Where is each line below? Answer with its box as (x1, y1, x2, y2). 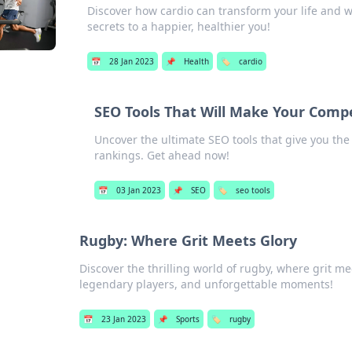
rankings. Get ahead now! (93, 148, 229, 163)
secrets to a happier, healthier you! (86, 19, 270, 34)
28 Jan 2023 (108, 56, 154, 67)
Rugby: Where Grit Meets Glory (79, 231, 298, 250)
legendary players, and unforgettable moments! (79, 277, 334, 291)
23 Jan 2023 (101, 313, 147, 324)
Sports (176, 313, 200, 324)
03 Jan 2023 (115, 185, 161, 196)
